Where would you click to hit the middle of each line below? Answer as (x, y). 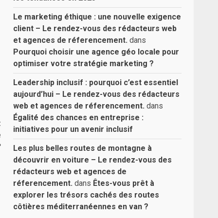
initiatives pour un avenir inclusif (73, 129)
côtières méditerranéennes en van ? (81, 207)
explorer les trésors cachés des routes (86, 195)
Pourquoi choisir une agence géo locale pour (96, 52)
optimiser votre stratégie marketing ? (84, 64)
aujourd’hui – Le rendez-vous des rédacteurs (97, 94)
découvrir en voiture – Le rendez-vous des (93, 160)
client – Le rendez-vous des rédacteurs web (95, 28)
